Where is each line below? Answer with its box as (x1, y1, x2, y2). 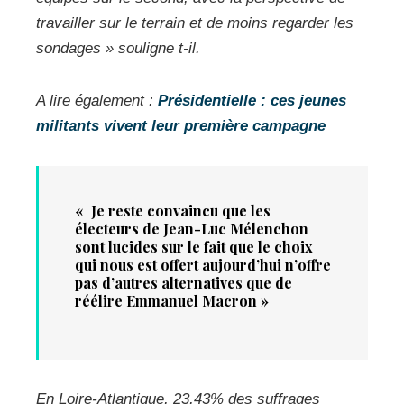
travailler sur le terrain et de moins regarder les (36, 14, 353, 32)
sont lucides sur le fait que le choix (75, 236, 313, 256)
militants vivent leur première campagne (36, 116, 330, 134)
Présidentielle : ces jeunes (158, 91, 346, 109)
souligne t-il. (114, 39, 200, 57)
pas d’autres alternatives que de (75, 272, 292, 292)
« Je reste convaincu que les (75, 200, 271, 220)
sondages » (36, 39, 114, 57)
